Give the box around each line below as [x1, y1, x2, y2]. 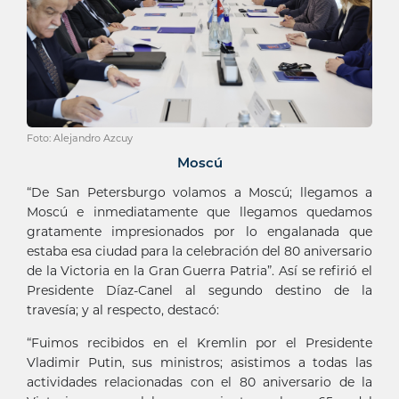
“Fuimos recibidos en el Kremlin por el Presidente [27, 335, 372, 352]
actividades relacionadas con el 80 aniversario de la [27, 374, 372, 391]
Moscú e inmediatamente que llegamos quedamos [27, 204, 372, 221]
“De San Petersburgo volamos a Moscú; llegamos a [27, 184, 372, 201]
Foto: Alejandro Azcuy [27, 132, 133, 145]
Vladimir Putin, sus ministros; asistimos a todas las [27, 354, 372, 371]
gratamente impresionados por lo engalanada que [27, 224, 372, 240]
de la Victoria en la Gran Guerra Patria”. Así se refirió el [27, 263, 372, 280]
